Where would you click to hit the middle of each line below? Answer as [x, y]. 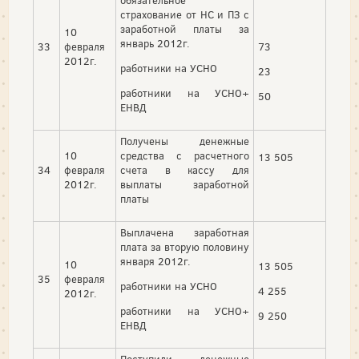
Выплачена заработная [185, 233]
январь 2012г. [155, 44]
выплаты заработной [185, 185]
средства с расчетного [185, 156]
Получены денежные [185, 142]
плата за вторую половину [185, 248]
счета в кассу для [185, 171]
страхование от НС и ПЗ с [185, 15]
